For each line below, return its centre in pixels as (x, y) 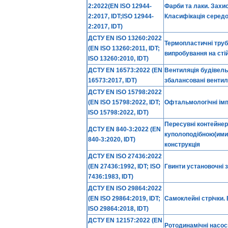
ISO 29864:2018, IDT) (118, 209)
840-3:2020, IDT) (112, 139)
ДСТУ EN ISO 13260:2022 (125, 38)
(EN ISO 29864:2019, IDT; (124, 198)
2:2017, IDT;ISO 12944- (121, 16)
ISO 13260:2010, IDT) (118, 59)
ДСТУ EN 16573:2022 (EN (125, 70)
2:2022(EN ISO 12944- (120, 6)
